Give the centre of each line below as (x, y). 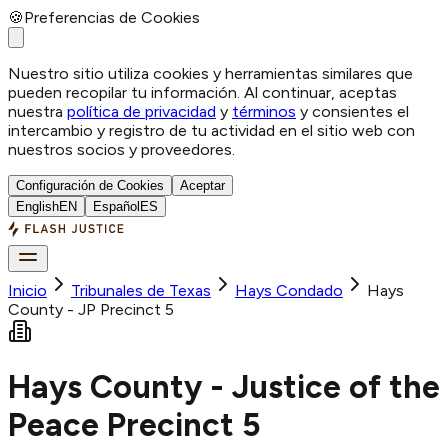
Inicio (27, 290)
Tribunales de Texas (141, 290)
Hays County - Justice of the (224, 387)
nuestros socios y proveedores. (121, 149)
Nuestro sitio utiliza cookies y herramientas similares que (210, 73)
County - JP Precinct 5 (91, 309)
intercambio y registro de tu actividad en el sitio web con (211, 130)
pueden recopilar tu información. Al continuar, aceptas (202, 92)
